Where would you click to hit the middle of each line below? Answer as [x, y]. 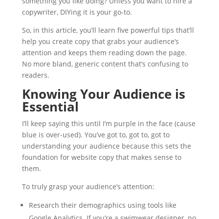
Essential [50, 107]
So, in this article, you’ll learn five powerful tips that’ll [108, 30]
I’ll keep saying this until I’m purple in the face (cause [109, 123]
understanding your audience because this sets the [106, 146]
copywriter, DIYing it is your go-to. [77, 12]
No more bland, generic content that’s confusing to [105, 64]
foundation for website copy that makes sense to [101, 157]
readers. [35, 75]
